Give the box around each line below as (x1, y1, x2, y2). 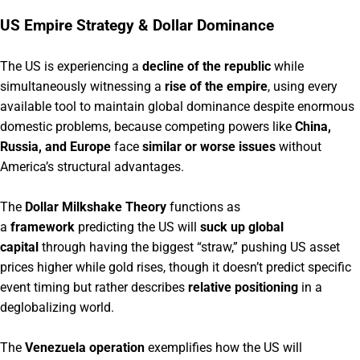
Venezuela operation (25, 339, 145, 355)
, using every (268, 78, 337, 94)
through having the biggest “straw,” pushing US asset (39, 239, 340, 255)
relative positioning (188, 279, 298, 295)
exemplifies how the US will (145, 339, 302, 355)
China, (295, 118, 331, 134)
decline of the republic (142, 58, 271, 74)
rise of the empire (165, 78, 268, 94)
